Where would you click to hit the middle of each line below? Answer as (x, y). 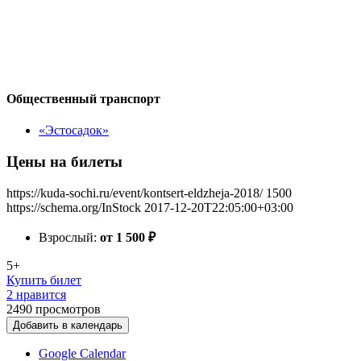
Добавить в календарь (68, 325)
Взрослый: (69, 237)
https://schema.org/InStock (74, 207)
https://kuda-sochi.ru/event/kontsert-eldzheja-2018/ (135, 193)
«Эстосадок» (74, 131)
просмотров (68, 309)
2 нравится (36, 294)
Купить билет (44, 280)
